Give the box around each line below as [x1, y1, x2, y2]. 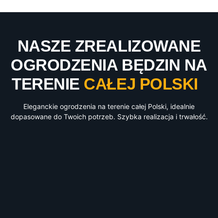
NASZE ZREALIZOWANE [17, 37, 201, 55]
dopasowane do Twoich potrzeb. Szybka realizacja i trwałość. [10, 112, 208, 121]
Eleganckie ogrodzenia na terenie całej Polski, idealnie [23, 102, 195, 111]
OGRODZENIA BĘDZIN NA [11, 56, 207, 74]
